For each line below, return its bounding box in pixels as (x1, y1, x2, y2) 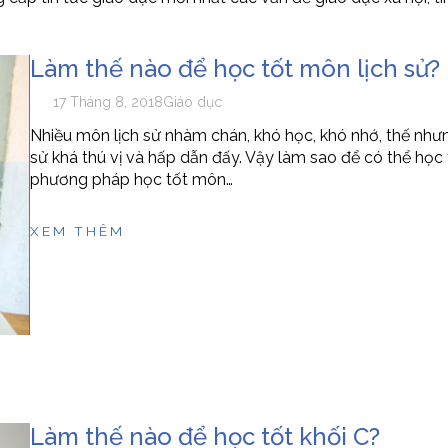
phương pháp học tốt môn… (29, 170, 233, 190)
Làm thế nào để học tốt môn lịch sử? (29, 54, 440, 84)
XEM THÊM (29, 223, 125, 240)
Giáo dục (163, 94, 223, 111)
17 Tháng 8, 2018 (53, 94, 164, 111)
